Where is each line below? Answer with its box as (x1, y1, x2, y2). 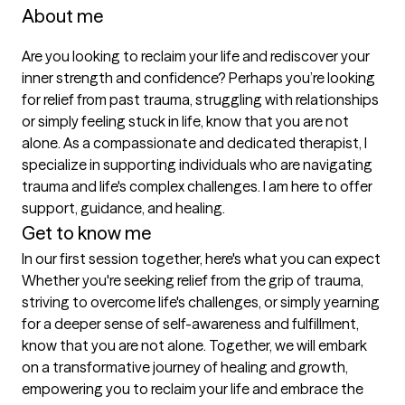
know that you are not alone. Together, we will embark (22, 336, 367, 354)
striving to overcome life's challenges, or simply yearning (22, 293, 380, 311)
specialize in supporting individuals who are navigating (22, 155, 372, 174)
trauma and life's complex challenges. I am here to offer (22, 177, 372, 195)
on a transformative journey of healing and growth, (22, 358, 348, 376)
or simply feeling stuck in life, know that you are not (22, 112, 349, 130)
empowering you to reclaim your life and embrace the (22, 380, 363, 398)
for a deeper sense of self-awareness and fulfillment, (22, 315, 359, 333)
